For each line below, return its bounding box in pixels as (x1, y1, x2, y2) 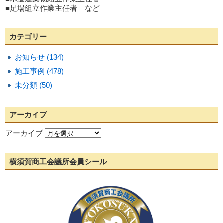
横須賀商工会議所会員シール (9, 157, 107, 166)
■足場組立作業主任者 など (5, 4, 100, 12)
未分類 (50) (15, 81, 53, 89)
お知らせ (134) (15, 53, 64, 61)
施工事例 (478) (15, 67, 64, 75)
